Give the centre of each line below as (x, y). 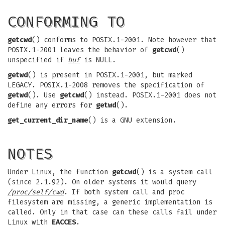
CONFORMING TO (66, 22)
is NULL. (98, 60)
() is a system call (174, 172)
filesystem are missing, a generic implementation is (110, 202)
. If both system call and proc (124, 192)
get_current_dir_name (48, 120)
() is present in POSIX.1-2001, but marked (110, 75)
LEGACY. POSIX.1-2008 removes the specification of (106, 85)
